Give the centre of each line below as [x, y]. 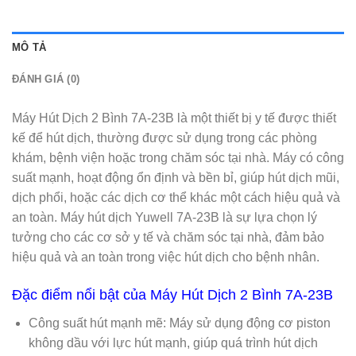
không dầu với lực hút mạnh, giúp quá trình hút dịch [173, 343]
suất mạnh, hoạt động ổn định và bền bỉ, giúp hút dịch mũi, [176, 178]
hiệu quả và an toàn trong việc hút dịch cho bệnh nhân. [166, 257]
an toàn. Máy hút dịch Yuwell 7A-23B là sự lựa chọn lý [164, 218]
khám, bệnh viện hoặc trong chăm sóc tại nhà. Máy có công [178, 158]
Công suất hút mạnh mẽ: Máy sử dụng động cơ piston [179, 323]
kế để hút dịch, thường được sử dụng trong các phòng [164, 138]
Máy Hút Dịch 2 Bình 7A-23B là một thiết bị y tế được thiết [174, 118]
